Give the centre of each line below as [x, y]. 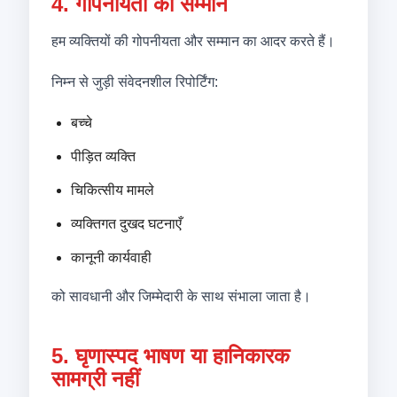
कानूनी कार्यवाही [111, 257]
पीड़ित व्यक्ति [103, 156]
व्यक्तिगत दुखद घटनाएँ [126, 224]
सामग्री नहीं [95, 379]
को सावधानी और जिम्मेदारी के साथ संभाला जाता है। [181, 296]
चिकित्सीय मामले [112, 190]
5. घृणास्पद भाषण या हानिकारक [170, 356]
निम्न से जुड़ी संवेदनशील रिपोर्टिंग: [134, 82]
